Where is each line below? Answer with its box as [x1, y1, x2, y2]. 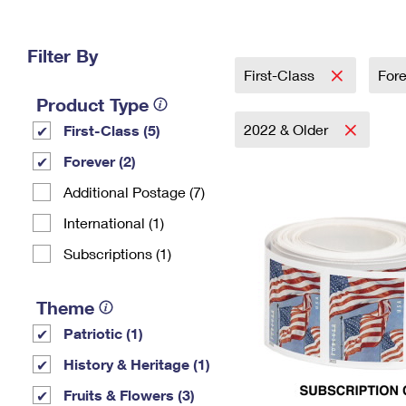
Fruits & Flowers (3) [63, 386, 195, 403]
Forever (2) [63, 152, 136, 169]
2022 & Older [244, 121, 332, 138]
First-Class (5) [63, 121, 160, 139]
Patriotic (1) [63, 324, 143, 342]
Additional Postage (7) [63, 183, 205, 200]
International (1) [63, 214, 164, 231]
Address [270, 31, 323, 46]
